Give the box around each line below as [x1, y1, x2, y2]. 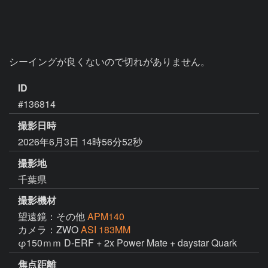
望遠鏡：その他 [18, 209, 87, 224]
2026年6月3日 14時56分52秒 [18, 134, 142, 148]
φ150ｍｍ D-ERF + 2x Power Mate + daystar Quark [18, 236, 239, 250]
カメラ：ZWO [18, 223, 81, 237]
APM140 [87, 209, 124, 224]
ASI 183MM [81, 223, 130, 237]
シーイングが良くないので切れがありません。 [9, 54, 210, 68]
